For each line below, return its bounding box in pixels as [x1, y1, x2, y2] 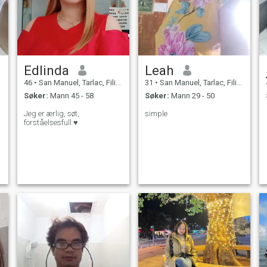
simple [144, 109, 167, 119]
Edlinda [23, 62, 69, 78]
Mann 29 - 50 [169, 91, 215, 101]
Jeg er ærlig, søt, [23, 109, 79, 119]
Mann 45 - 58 [48, 91, 94, 101]
